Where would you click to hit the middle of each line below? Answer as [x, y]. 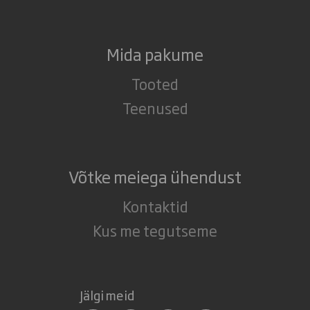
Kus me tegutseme [155, 230]
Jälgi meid [107, 295]
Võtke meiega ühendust [155, 176]
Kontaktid [155, 206]
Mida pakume [155, 54]
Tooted [155, 84]
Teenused [155, 108]
